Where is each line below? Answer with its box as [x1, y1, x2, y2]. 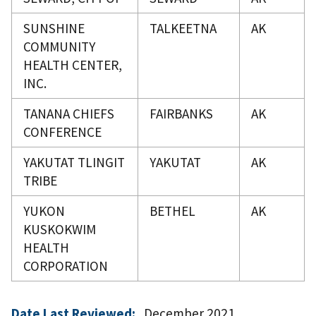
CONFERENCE [23, 123, 102, 140]
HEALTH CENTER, [23, 56, 122, 73]
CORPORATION [23, 257, 108, 274]
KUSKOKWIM [23, 220, 96, 238]
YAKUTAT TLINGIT [23, 153, 125, 171]
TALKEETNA [150, 19, 217, 37]
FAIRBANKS [150, 104, 213, 122]
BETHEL [150, 202, 195, 219]
